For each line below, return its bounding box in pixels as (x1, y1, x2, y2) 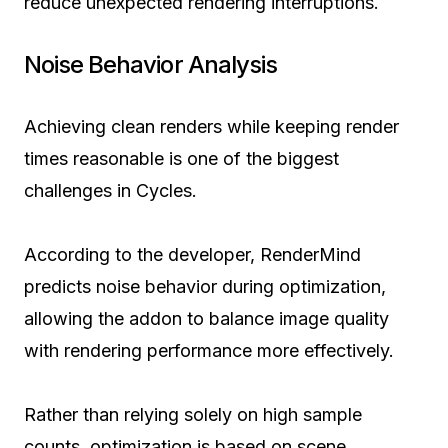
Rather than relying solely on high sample (24, 403, 362, 425)
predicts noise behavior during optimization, (24, 275, 386, 297)
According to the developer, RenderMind (24, 243, 361, 265)
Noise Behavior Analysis (24, 49, 277, 79)
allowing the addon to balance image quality (24, 307, 389, 329)
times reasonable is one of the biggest (24, 147, 339, 169)
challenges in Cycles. (24, 179, 197, 201)
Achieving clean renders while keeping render (24, 115, 399, 137)
